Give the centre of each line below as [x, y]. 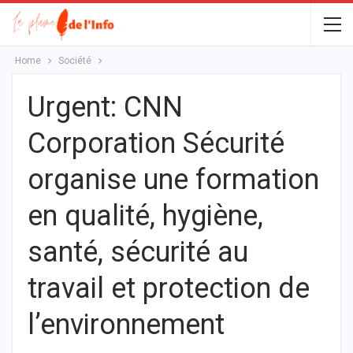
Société [75, 61]
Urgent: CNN [105, 107]
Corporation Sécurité [156, 143]
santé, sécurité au [138, 252]
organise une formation [173, 180]
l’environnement [126, 325]
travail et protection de [169, 288]
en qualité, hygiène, [145, 216]
